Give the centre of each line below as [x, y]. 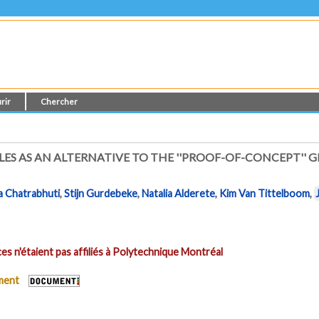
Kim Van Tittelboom [265, 194]
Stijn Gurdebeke [101, 194]
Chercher [59, 101]
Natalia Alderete [179, 194]
